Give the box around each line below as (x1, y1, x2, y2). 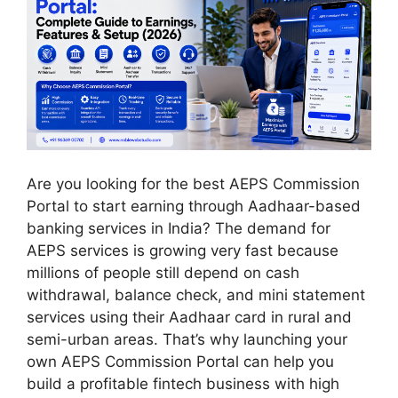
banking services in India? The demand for (27, 219, 330, 237)
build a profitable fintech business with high (27, 374, 339, 393)
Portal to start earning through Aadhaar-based (27, 196, 361, 215)
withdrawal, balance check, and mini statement (27, 285, 365, 304)
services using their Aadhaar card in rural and (27, 307, 352, 326)
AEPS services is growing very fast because (27, 241, 338, 259)
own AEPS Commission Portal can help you (27, 352, 334, 370)
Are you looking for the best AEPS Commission (27, 174, 360, 193)
